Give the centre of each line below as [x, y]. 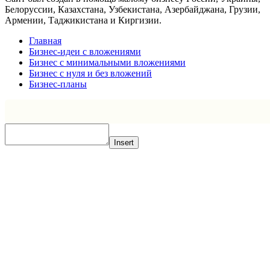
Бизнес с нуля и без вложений [90, 73]
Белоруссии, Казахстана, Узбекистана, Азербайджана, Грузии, [133, 9]
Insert [124, 142]
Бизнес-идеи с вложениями [85, 51]
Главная [45, 40]
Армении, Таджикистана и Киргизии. [83, 20]
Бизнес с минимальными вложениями [107, 62]
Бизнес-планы [58, 84]
